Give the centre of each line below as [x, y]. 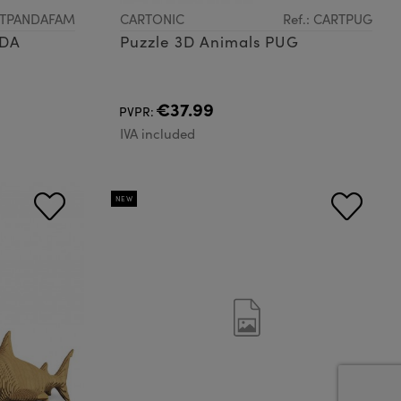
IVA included [157, 133]
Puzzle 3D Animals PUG [209, 41]
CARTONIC [152, 18]
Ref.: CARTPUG [328, 18]
